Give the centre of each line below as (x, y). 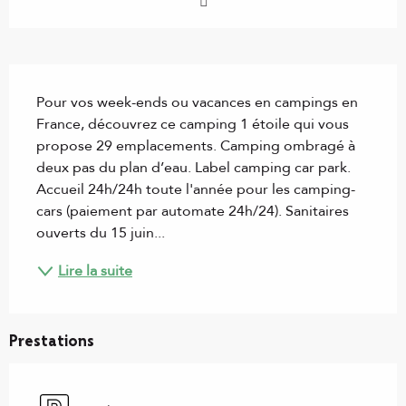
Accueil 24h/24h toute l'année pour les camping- (196, 189)
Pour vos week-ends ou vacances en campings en (197, 102)
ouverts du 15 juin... (101, 232)
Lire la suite (95, 271)
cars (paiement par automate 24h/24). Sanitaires (193, 211)
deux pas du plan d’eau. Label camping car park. (193, 167)
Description (56, 77)
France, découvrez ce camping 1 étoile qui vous (193, 124)
